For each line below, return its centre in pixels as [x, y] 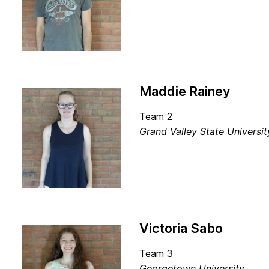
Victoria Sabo [181, 228]
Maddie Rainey [185, 91]
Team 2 [156, 116]
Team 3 [156, 253]
